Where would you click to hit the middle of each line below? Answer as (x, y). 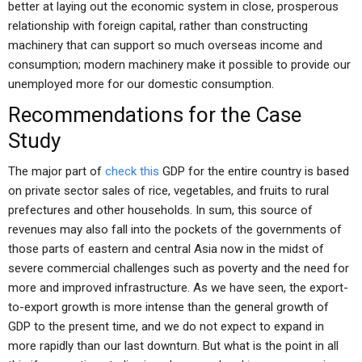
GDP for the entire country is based (254, 171)
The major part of (57, 171)
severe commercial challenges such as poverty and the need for (179, 268)
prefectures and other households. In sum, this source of (160, 210)
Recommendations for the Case (155, 115)
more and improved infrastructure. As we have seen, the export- (178, 288)
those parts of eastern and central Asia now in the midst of (166, 249)
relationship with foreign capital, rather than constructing (158, 26)
